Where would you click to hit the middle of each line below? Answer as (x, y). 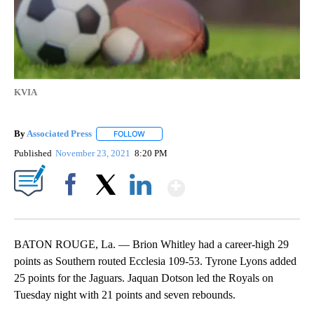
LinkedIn (141, 209)
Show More (239, 182)
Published (33, 153)
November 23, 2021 (94, 153)
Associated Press (59, 133)
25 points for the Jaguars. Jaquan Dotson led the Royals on (144, 278)
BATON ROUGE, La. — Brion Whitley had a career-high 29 (151, 245)
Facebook (73, 209)
